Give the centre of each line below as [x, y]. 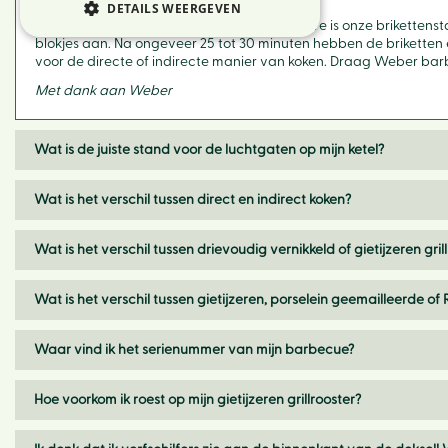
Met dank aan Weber [103, 91]
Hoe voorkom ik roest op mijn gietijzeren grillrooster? [197, 400]
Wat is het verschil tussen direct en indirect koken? [192, 200]
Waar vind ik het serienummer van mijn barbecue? [194, 350]
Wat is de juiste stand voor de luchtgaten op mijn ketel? [209, 150]
